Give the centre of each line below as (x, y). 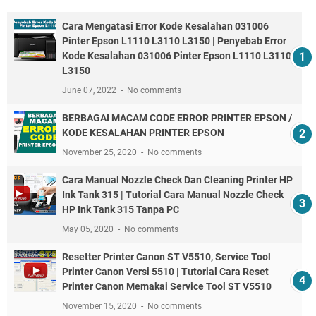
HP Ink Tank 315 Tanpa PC (121, 210)
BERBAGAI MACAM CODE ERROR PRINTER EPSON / (177, 118)
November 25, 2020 (101, 153)
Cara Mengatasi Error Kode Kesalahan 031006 (165, 26)
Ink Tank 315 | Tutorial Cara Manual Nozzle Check (173, 195)
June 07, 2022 (90, 91)
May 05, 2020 (89, 230)
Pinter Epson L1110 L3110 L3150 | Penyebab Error (174, 41)
